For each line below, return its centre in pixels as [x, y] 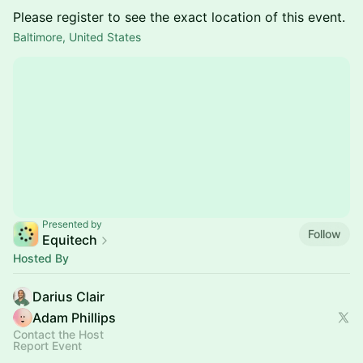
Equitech [70, 240]
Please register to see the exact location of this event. [179, 17]
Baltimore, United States [77, 37]
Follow [325, 233]
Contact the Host [58, 334]
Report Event [47, 346]
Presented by [72, 224]
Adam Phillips [74, 318]
